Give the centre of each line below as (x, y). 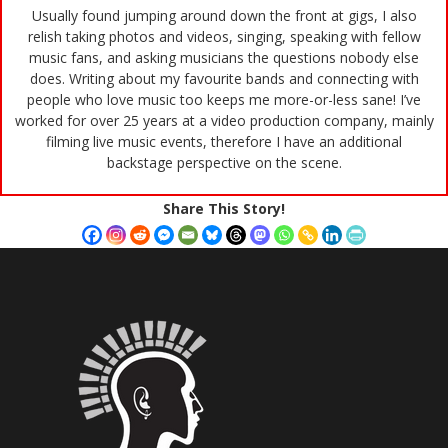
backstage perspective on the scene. (224, 163)
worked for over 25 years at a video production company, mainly (224, 121)
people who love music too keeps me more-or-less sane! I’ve (224, 100)
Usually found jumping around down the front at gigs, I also (224, 16)
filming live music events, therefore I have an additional (224, 142)
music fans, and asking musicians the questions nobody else (224, 58)
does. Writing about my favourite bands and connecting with (224, 79)
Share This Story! (224, 209)
